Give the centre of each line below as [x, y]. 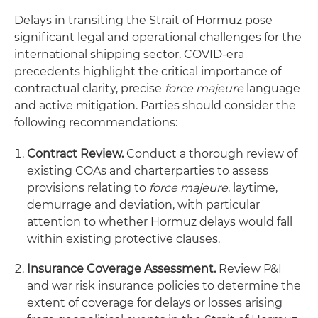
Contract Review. [75, 154]
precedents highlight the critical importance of [148, 71]
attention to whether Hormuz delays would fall [160, 222]
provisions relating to [88, 188]
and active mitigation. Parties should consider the [155, 105]
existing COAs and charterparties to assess [148, 171]
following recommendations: [96, 122]
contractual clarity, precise [89, 88]
